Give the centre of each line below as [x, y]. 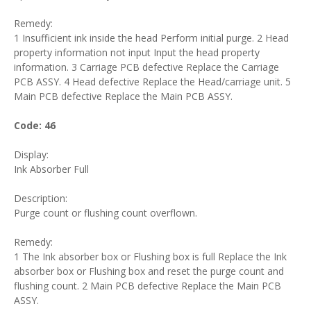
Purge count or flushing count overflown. [106, 213]
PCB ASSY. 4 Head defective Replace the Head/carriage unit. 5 [152, 82]
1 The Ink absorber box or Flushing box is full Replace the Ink [150, 257]
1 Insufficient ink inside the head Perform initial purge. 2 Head [151, 38]
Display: [31, 154]
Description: [41, 198]
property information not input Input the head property [137, 52]
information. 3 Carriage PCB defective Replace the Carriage [146, 67]
